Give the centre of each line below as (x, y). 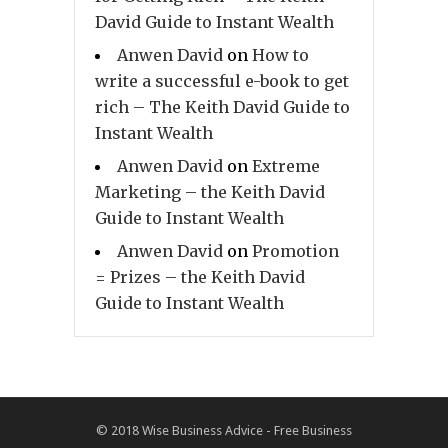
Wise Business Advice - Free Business (247, 431)
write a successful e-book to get (222, 81)
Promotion (295, 251)
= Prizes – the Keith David (200, 277)
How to (280, 55)
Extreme (286, 166)
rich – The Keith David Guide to (222, 107)
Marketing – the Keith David (210, 192)
